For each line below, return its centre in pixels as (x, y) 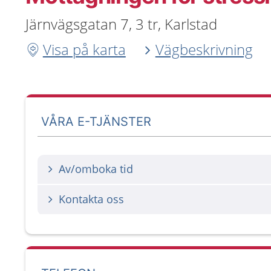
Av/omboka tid (96, 169)
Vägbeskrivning (204, 49)
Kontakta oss (91, 199)
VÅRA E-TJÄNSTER (96, 121)
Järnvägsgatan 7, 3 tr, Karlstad (121, 24)
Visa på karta (84, 49)
